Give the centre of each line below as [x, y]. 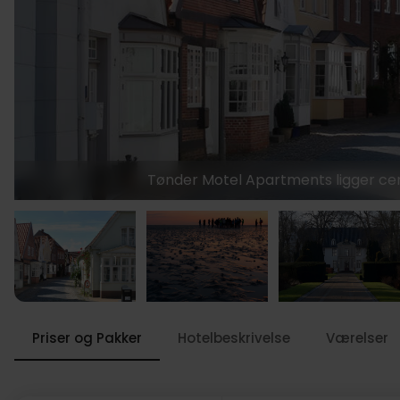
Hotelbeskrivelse [234, 338]
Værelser [357, 338]
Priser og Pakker [87, 338]
